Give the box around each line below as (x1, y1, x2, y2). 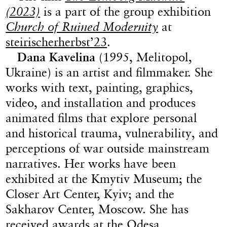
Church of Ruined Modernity (6, 19, 159, 34)
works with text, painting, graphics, (6, 80, 194, 95)
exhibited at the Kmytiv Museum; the (6, 171, 203, 186)
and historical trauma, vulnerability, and (6, 125, 218, 140)
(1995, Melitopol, (95, 49, 193, 64)
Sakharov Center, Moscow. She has (6, 201, 189, 216)
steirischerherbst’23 (6, 34, 107, 49)
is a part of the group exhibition (40, 4, 211, 19)
